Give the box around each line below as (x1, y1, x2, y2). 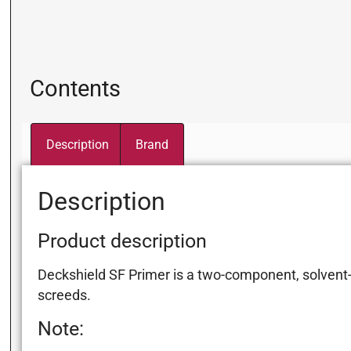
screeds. (37, 288, 91, 304)
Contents (29, 74, 121, 102)
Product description (37, 230, 207, 253)
